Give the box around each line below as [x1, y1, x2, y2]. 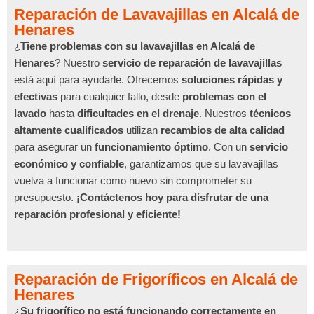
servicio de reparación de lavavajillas [102, 57, 282, 69]
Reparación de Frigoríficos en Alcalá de [14, 271, 298, 288]
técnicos [250, 107, 291, 119]
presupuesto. [14, 191, 76, 203]
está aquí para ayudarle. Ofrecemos [14, 74, 182, 86]
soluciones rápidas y [182, 74, 282, 86]
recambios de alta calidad [161, 124, 285, 136]
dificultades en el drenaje [77, 107, 199, 119]
